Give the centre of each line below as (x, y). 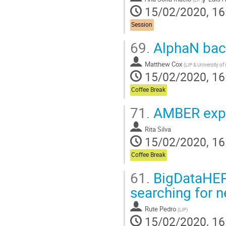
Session (142, 25)
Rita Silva (158, 129)
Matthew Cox (163, 64)
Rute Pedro (160, 209)
